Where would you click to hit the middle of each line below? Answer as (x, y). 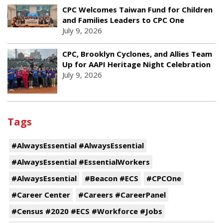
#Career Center (41, 194)
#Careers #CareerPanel (122, 194)
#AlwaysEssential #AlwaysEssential (78, 145)
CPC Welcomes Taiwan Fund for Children (137, 9)
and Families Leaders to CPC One (123, 20)
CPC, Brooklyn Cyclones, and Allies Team (137, 54)
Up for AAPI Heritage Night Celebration (136, 64)
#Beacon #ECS (111, 178)
